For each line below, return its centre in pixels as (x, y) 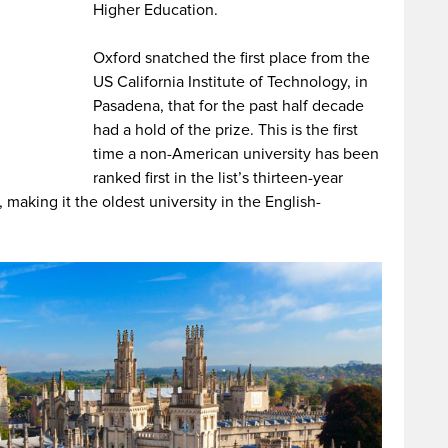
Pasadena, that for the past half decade (229, 106)
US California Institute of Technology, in (231, 82)
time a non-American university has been (236, 154)
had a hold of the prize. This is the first (226, 130)
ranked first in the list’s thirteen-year (218, 178)
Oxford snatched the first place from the (232, 58)
